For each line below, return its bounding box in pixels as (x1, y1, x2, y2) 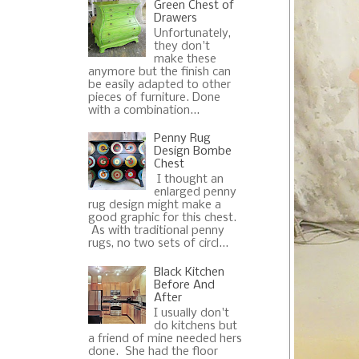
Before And (154, 278, 216, 292)
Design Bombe (154, 145, 232, 159)
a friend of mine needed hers (87, 332, 242, 345)
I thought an (154, 173, 224, 187)
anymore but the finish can (87, 65, 231, 79)
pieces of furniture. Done (87, 91, 220, 104)
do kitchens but (154, 319, 238, 333)
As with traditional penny (87, 224, 224, 238)
